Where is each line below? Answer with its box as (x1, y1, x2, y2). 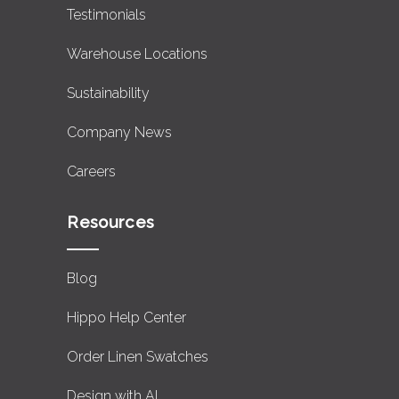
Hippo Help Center (67, 308, 187, 326)
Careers (67, 163, 117, 181)
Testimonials (67, 6, 147, 24)
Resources (67, 213, 155, 232)
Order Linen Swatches (67, 347, 209, 365)
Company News (67, 124, 173, 142)
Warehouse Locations (67, 45, 208, 63)
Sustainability (67, 85, 151, 102)
